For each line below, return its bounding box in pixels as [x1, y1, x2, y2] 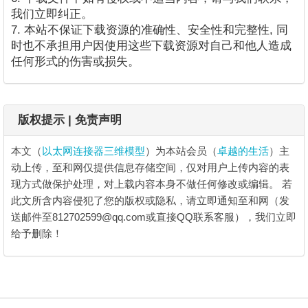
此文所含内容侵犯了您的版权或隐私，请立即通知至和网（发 [11, 195, 289, 206]
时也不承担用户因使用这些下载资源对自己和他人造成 [11, 39, 291, 52]
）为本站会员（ [145, 145, 217, 157]
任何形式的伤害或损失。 [11, 55, 140, 68]
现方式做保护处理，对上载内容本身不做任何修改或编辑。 [11, 178, 282, 190]
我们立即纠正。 [11, 8, 93, 21]
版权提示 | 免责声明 [18, 113, 122, 126]
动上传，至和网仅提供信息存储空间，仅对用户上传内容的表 [11, 162, 289, 173]
